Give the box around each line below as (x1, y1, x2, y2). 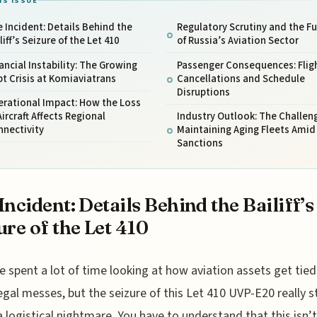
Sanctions (176, 136, 223, 151)
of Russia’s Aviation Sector (176, 33, 299, 49)
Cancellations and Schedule (176, 71, 305, 86)
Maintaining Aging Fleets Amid (176, 122, 316, 137)
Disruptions (176, 84, 230, 100)
